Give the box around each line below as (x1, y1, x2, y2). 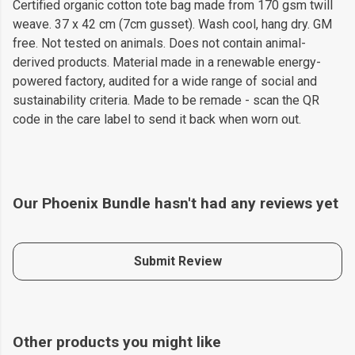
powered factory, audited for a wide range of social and (13, 73, 317, 89)
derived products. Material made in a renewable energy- (13, 54, 321, 70)
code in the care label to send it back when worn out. (13, 111, 301, 127)
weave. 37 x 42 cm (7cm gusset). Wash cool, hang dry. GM (13, 16, 332, 32)
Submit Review (133, 253, 222, 269)
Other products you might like (13, 332, 221, 351)
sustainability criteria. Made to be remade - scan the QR (13, 92, 319, 108)
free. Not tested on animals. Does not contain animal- (13, 35, 306, 51)
